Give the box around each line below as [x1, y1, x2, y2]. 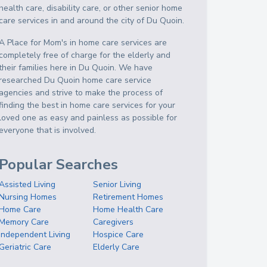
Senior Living [93, 179, 142, 190]
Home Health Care [93, 204, 164, 215]
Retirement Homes [93, 191, 164, 203]
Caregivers [93, 216, 134, 228]
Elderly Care [93, 241, 140, 253]
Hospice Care [93, 229, 144, 240]
